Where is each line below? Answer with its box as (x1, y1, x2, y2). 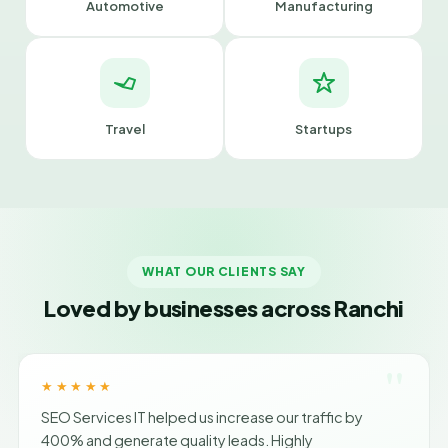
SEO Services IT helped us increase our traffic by (41, 408, 363, 426)
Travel (104, 121, 145, 137)
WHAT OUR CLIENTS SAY (142, 264, 306, 279)
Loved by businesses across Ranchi (44, 294, 404, 322)
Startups (295, 121, 352, 137)
